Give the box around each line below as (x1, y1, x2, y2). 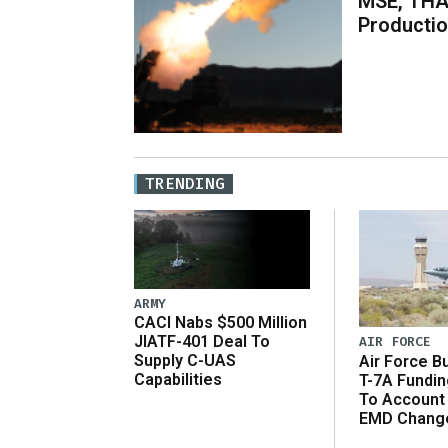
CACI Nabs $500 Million (134, 313, 307, 333)
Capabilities (134, 370, 222, 390)
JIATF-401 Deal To (134, 332, 270, 352)
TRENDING (145, 172, 225, 194)
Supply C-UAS (134, 351, 236, 371)
